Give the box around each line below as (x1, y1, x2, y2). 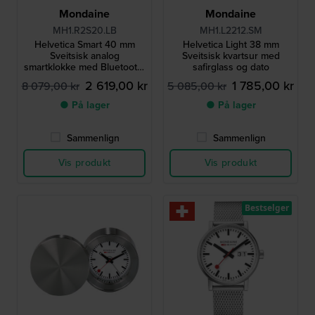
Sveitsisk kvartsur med (181, 49, 280, 64)
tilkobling (65, 71, 104, 86)
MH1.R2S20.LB (52, 23, 117, 39)
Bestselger (245, 202, 289, 214)
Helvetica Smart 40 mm (34, 37, 135, 53)
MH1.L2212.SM (199, 23, 262, 39)
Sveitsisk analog (49, 49, 120, 64)
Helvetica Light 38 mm (182, 37, 279, 53)
